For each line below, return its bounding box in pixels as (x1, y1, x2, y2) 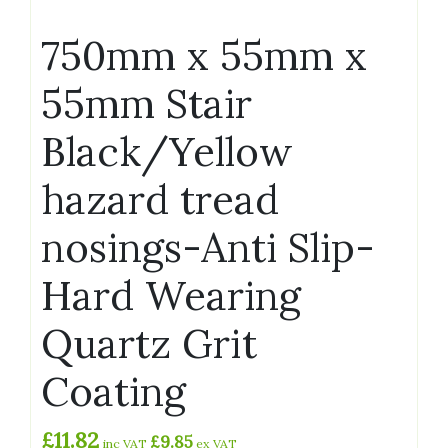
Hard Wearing (41, 269, 301, 321)
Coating (41, 365, 186, 417)
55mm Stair (41, 77, 252, 129)
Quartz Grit (41, 317, 257, 369)
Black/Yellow (41, 125, 293, 177)
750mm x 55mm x (41, 29, 367, 81)
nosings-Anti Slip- (41, 221, 375, 273)
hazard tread (41, 173, 279, 225)
